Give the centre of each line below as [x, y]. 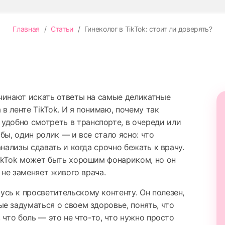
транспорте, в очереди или [129, 122]
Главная [26, 29]
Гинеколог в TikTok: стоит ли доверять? [147, 29]
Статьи [62, 29]
